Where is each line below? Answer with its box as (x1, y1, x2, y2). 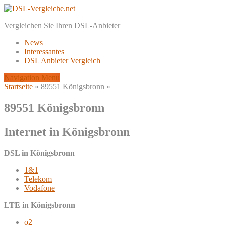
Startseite (4, 82, 33, 91)
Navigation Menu (4, 73, 60, 82)
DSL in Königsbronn (4, 148, 75, 157)
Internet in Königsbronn (4, 125, 130, 138)
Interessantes (24, 47, 64, 56)
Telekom (24, 174, 52, 183)
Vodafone (24, 183, 55, 192)
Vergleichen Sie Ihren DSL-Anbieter (4, 21, 120, 30)
